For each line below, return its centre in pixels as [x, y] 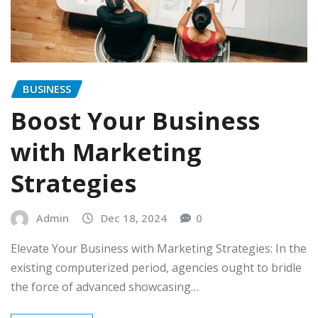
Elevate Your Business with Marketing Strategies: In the [159, 249]
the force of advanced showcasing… [105, 287]
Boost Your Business [135, 120]
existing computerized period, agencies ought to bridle [156, 268]
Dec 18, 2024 [134, 218]
